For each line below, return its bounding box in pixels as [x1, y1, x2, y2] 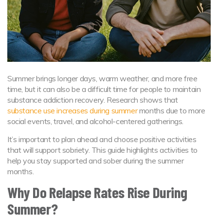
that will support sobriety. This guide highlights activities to [7, 145, 198, 155]
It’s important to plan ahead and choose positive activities [7, 134, 197, 144]
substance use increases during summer [7, 105, 138, 115]
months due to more [137, 105, 205, 115]
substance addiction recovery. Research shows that [7, 94, 178, 105]
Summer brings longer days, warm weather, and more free [7, 73, 198, 83]
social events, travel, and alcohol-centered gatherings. [7, 116, 185, 126]
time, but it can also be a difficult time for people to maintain [7, 84, 201, 94]
